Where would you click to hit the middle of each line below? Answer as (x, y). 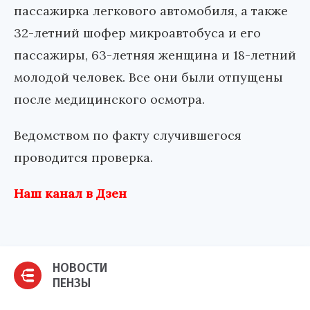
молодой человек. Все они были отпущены (148, 77)
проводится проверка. (83, 158)
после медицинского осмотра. (109, 100)
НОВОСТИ (80, 268)
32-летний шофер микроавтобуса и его (137, 33)
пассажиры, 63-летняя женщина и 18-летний (155, 55)
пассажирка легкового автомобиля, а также (151, 11)
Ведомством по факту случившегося (128, 136)
